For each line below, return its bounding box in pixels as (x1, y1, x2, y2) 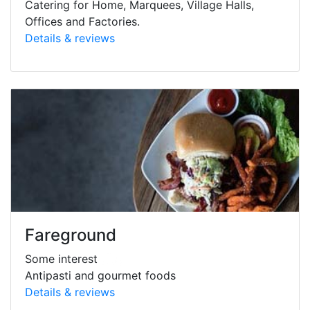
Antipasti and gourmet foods (25, 268, 176, 282)
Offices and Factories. (25, 14, 140, 28)
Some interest (25, 251, 101, 266)
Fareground (25, 224, 116, 245)
